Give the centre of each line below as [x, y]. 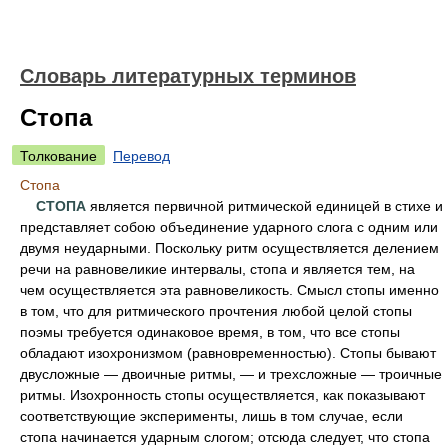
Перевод [141, 156]
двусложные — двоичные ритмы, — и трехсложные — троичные [231, 374]
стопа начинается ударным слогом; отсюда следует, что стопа [225, 437]
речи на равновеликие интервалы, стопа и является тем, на [217, 269]
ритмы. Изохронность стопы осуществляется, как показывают [222, 395]
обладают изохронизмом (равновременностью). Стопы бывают [228, 353]
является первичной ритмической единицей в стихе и [264, 206]
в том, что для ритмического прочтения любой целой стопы [216, 311]
